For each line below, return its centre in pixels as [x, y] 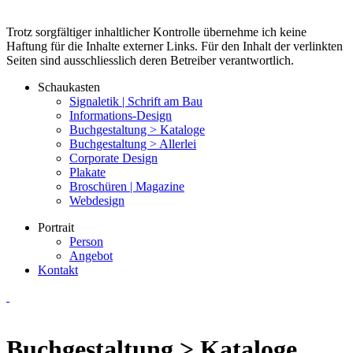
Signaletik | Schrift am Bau [136, 101]
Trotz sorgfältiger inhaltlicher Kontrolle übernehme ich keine [156, 32]
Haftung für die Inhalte [65, 46]
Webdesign [97, 201]
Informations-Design [121, 115]
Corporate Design [113, 158]
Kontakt [58, 270]
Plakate [87, 172]
